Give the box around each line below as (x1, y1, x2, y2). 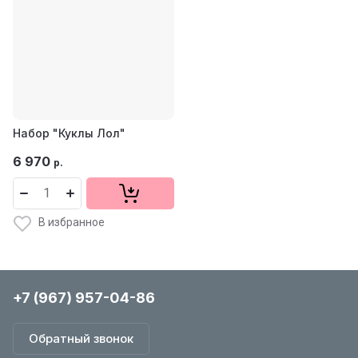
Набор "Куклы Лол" (13, 125, 125, 140)
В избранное (38, 216, 105, 229)
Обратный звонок (29, 331, 133, 346)
